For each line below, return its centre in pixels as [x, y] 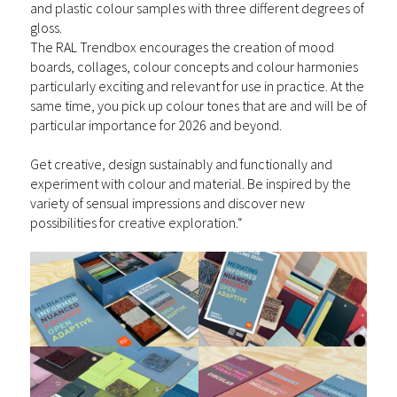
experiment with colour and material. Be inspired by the [191, 183]
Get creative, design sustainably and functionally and [181, 164]
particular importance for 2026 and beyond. [156, 125]
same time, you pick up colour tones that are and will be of [198, 105]
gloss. [46, 27]
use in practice [283, 86]
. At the [345, 86]
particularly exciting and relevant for [136, 86]
